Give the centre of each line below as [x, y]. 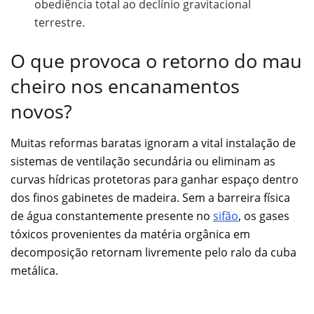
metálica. [34, 270]
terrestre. [60, 23]
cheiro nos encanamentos [125, 86]
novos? [41, 111]
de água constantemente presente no [112, 216]
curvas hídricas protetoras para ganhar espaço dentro [155, 179]
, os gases [264, 216]
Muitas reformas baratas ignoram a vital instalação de [153, 143]
